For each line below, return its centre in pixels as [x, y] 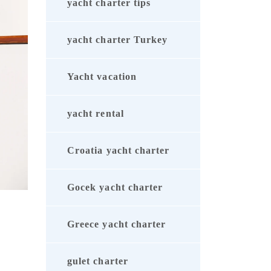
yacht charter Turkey [118, 40]
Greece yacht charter [117, 224]
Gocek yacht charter [115, 188]
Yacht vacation [102, 77]
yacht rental [96, 114]
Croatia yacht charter [119, 151]
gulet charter [98, 261]
